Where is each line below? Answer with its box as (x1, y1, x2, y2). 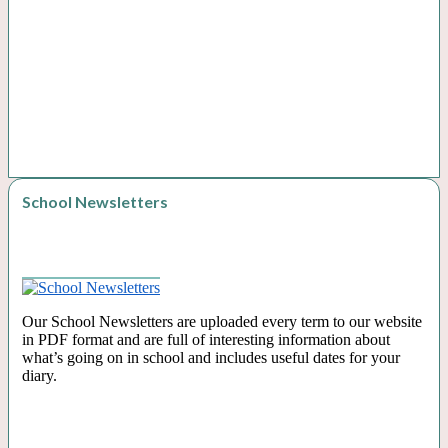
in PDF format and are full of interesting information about (22, 330, 390, 348)
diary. (22, 366, 57, 384)
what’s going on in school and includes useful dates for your (22, 348, 400, 366)
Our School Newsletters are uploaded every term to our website (22, 312, 422, 330)
